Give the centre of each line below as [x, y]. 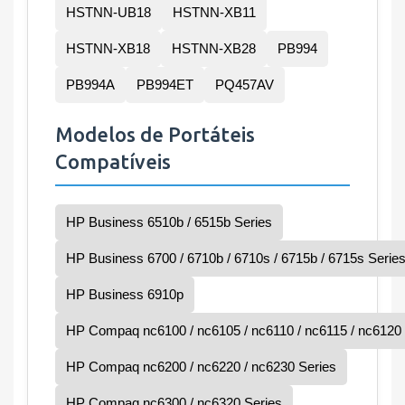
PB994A [90, 85]
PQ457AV [245, 85]
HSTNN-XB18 [108, 49]
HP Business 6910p [125, 295]
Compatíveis [113, 162]
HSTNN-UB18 [108, 13]
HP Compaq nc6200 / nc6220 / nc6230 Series [201, 367]
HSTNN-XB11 [214, 13]
